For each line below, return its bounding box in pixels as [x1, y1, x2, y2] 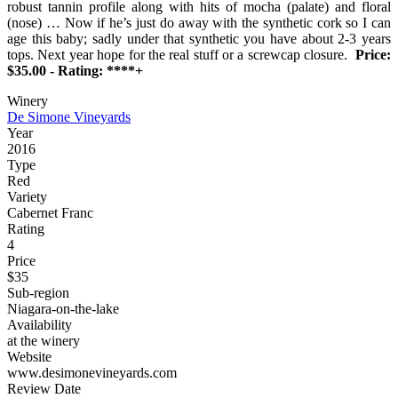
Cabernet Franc [7, 205, 93, 221]
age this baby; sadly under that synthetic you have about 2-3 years [7, 31, 391, 47]
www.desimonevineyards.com [7, 365, 177, 381]
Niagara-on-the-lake [7, 301, 119, 317]
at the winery [7, 333, 80, 349]
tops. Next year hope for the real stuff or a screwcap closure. [7, 47, 355, 63]
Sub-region [7, 285, 69, 301]
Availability [7, 317, 72, 333]
